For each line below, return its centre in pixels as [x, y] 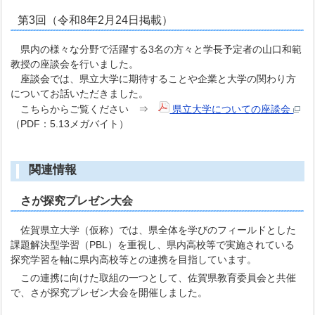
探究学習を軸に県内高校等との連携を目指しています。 [134, 259]
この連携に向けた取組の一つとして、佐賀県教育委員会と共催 [159, 277]
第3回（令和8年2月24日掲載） [101, 20]
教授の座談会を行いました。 [75, 64]
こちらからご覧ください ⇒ [85, 109]
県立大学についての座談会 [232, 109]
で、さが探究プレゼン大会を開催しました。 [109, 292]
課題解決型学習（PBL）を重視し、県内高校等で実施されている [153, 244]
